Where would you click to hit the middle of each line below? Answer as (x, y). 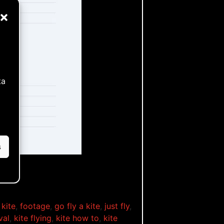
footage (35, 206)
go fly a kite (77, 206)
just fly (117, 206)
